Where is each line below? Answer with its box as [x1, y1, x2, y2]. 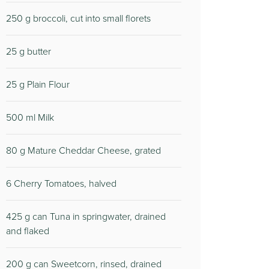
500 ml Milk [6, 110, 54, 124]
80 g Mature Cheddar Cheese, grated [6, 144, 161, 157]
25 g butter [6, 44, 51, 58]
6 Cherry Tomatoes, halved [6, 177, 116, 190]
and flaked [6, 224, 49, 238]
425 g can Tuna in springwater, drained [6, 210, 166, 223]
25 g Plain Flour [6, 77, 70, 91]
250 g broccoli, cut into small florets [6, 11, 151, 25]
